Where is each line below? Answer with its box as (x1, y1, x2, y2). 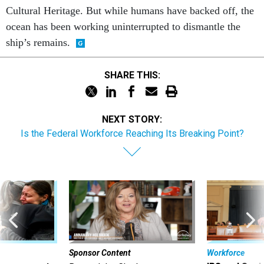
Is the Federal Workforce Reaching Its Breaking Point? (20, 128, 244, 139)
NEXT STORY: (102, 114, 162, 125)
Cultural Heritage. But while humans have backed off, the (6, 5, 254, 16)
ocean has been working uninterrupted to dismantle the (6, 21, 240, 32)
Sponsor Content (69, 248, 131, 258)
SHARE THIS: (110, 69, 160, 81)
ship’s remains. (6, 37, 70, 48)
